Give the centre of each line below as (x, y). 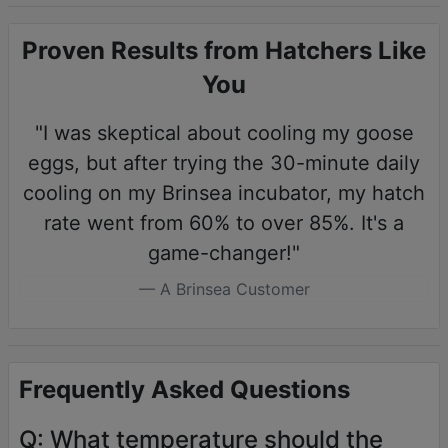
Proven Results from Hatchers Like (224, 51)
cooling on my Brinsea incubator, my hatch (224, 193)
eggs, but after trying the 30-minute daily (224, 163)
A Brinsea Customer (234, 289)
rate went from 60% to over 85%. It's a (224, 223)
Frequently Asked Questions (184, 390)
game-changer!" (224, 253)
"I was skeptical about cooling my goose (224, 133)
